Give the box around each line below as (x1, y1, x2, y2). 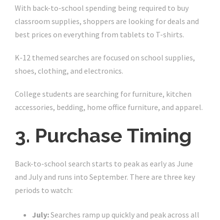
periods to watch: (15, 185, 73, 195)
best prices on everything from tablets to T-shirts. (15, 29, 184, 40)
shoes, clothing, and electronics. (15, 66, 123, 76)
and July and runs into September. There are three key (15, 172, 195, 182)
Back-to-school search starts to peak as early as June (15, 159, 193, 169)
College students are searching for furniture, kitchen (15, 89, 192, 99)
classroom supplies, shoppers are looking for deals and (15, 16, 199, 27)
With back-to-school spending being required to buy (15, 3, 189, 13)
